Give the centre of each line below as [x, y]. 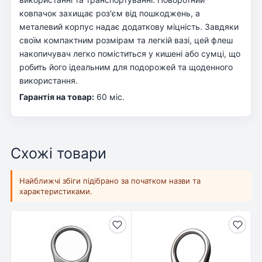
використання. [49, 80]
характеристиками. [56, 192]
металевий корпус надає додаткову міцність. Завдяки [129, 26]
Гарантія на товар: [57, 96]
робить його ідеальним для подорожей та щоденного [126, 67]
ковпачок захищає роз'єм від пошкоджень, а [110, 13]
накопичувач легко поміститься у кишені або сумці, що [130, 53]
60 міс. [109, 96]
